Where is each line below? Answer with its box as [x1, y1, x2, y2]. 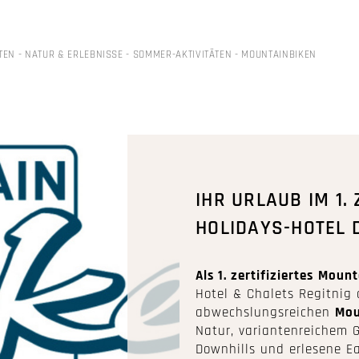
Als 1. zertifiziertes [196, 267, 313, 285]
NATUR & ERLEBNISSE [25, 48, 123, 61]
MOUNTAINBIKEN [241, 48, 317, 61]
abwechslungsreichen [196, 304, 335, 322]
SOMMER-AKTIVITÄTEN [132, 48, 232, 61]
